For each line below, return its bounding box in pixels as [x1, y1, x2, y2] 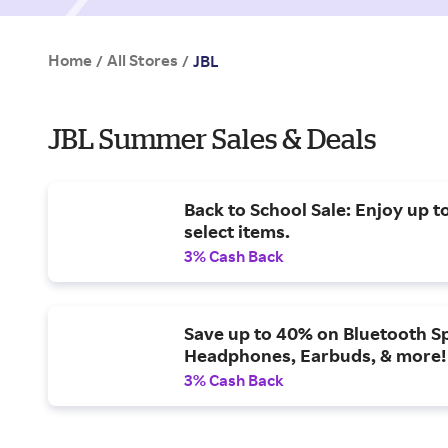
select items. [184, 220, 290, 242]
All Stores [107, 50, 178, 70]
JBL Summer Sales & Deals [48, 123, 376, 154]
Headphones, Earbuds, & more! [184, 344, 446, 366]
